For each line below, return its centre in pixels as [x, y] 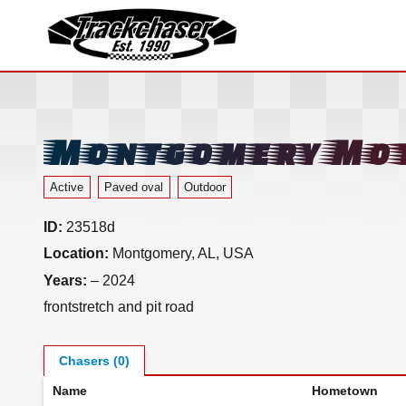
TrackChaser [100, 77]
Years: [65, 280]
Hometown [344, 391]
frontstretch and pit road [119, 307]
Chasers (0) [94, 361]
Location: [76, 254]
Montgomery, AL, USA [181, 254]
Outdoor [204, 187]
